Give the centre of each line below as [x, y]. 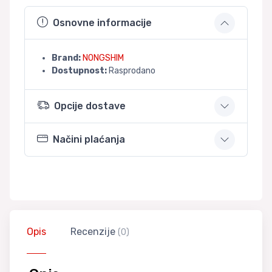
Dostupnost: [79, 70]
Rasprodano [131, 70]
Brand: [66, 58]
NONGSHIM [103, 58]
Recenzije [94, 231]
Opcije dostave [90, 106]
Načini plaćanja [89, 139]
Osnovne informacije [102, 22]
